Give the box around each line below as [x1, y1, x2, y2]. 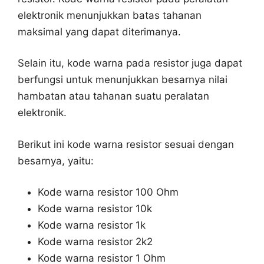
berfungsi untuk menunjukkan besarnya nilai [18, 74, 227, 86]
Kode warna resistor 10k [38, 203, 152, 215]
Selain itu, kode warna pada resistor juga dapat [18, 57, 242, 70]
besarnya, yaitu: [18, 154, 94, 167]
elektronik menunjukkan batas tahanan [18, 9, 202, 21]
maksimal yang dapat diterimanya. [18, 25, 181, 38]
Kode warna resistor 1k [38, 219, 146, 232]
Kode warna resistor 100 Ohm [38, 186, 179, 199]
